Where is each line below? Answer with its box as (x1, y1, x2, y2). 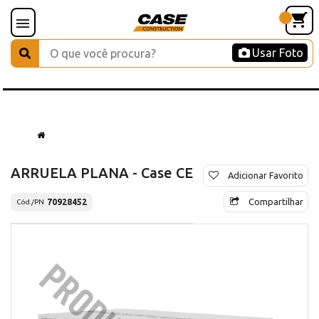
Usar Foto (252, 46, 303, 59)
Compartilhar (249, 196, 303, 206)
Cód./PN (16, 198, 44, 206)
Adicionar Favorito (228, 169, 303, 180)
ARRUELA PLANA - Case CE (11, 164, 193, 181)
